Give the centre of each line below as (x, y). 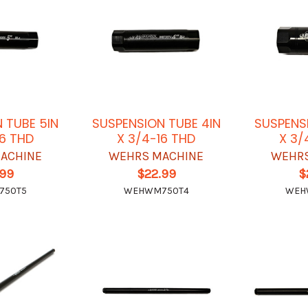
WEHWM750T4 (156, 190)
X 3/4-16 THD (156, 138)
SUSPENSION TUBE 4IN (156, 123)
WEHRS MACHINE (156, 156)
